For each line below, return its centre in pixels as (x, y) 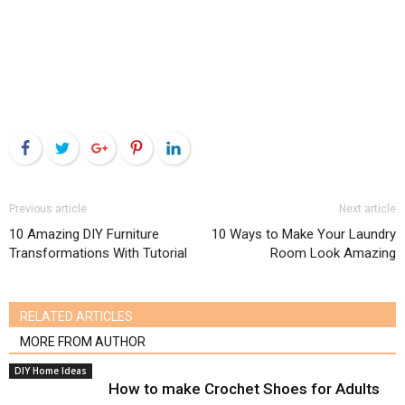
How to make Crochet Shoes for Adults (244, 389)
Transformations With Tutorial (98, 253)
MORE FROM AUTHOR (83, 342)
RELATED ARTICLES (76, 316)
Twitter (99, 148)
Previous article (48, 209)
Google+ (141, 148)
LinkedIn (214, 148)
